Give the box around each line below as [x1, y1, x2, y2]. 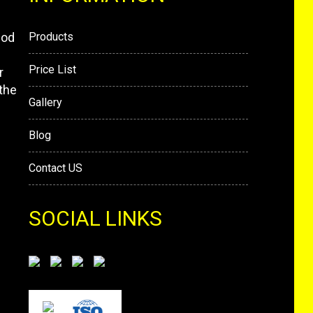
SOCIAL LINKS [28, 206, 162, 231]
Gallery [28, 96, 62, 109]
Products [28, 30, 73, 43]
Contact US [28, 161, 82, 175]
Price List [28, 63, 76, 76]
